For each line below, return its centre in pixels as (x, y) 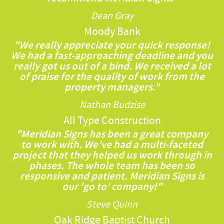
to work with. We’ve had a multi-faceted (112, 145)
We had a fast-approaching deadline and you (112, 56)
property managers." (112, 87)
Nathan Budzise (112, 105)
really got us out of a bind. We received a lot (112, 66)
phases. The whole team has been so (112, 166)
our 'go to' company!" (112, 187)
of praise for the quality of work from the (112, 77)
